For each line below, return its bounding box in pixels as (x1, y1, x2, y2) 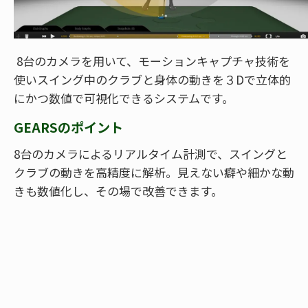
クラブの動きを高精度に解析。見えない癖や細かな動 (14, 164, 294, 181)
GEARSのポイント (14, 118, 123, 137)
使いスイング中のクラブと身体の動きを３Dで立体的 (14, 71, 291, 89)
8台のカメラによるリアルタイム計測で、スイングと (14, 145, 287, 163)
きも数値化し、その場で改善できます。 (14, 182, 223, 200)
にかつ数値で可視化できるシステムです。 (14, 89, 234, 107)
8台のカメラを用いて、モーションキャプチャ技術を (14, 52, 290, 70)
